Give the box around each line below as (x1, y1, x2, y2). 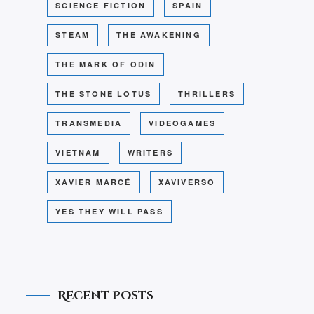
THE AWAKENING (116, 29, 201, 41)
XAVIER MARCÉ (55, 177, 132, 188)
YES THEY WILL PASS (55, 206, 163, 217)
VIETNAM (55, 147, 101, 158)
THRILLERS (178, 88, 236, 100)
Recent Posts (57, 287, 154, 304)
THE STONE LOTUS (55, 88, 152, 100)
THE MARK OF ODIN (55, 59, 156, 70)
